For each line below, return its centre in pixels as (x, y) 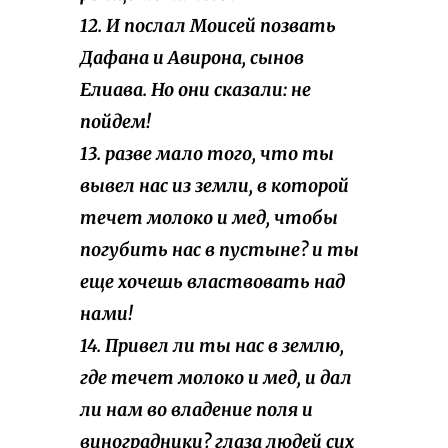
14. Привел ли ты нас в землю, (212, 346)
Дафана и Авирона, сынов (192, 58)
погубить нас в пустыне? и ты (219, 250)
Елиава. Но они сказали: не (195, 90)
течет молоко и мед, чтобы (209, 218)
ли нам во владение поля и (196, 410)
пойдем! (115, 122)
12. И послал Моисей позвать (208, 26)
